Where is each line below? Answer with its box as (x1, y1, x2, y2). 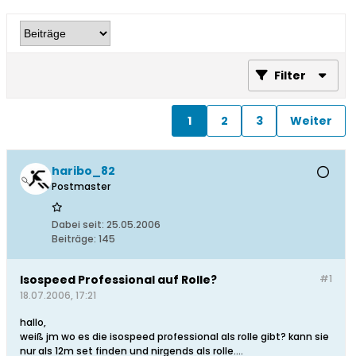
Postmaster (52, 180, 110, 194)
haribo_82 (52, 163, 115, 180)
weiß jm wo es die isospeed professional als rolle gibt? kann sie (20, 330, 329, 344)
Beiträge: (52, 232, 96, 246)
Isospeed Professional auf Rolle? (20, 272, 217, 288)
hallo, (20, 315, 46, 330)
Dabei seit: (52, 218, 104, 232)
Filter (274, 68, 306, 84)
